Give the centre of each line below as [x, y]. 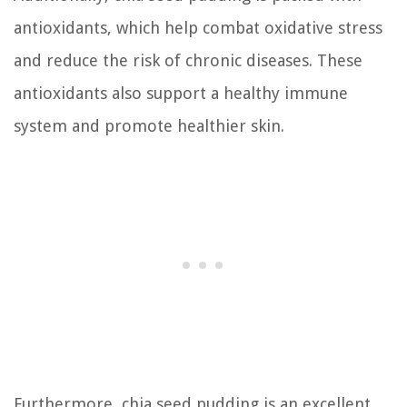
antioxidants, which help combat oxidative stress [198, 27]
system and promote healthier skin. [149, 125]
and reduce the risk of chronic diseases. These [188, 60]
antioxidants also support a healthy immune [181, 93]
